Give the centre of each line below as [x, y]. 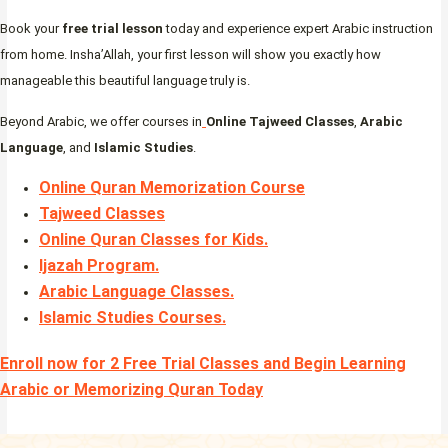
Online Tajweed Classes [280, 122]
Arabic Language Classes [134, 292]
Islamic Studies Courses [130, 318]
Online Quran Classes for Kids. [153, 240]
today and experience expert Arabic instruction [298, 29]
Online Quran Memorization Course [172, 188]
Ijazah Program [97, 266]
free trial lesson [112, 29]
